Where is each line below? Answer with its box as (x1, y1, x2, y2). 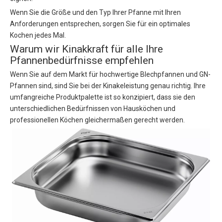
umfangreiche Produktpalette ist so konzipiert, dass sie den (10, 93, 195, 102)
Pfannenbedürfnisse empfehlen (10, 55, 154, 67)
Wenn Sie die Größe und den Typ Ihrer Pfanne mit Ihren (10, 8, 181, 17)
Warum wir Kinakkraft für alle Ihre (10, 43, 163, 55)
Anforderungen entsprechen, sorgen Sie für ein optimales (10, 20, 190, 28)
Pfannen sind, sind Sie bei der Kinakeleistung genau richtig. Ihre (10, 82, 206, 90)
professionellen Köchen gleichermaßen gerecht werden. (10, 116, 185, 124)
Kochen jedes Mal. (10, 31, 66, 40)
